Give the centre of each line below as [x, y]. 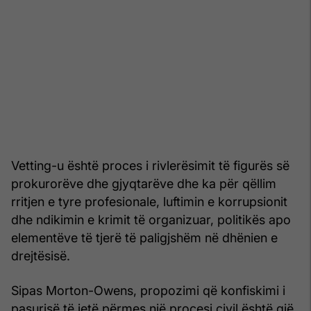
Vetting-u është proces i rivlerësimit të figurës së [150, 165]
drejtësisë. [41, 255]
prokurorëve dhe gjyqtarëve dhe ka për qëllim [144, 183]
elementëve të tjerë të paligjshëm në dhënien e [144, 237]
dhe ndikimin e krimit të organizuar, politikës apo [151, 219]
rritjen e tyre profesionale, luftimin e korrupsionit [149, 201]
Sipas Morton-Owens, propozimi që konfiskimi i [148, 290]
